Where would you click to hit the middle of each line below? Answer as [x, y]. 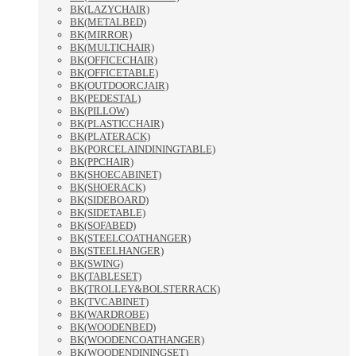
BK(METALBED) [108, 22]
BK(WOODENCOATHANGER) [137, 340]
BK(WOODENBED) [113, 327]
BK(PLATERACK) [110, 137]
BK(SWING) [97, 264]
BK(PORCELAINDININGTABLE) [143, 149]
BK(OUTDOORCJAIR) [119, 86]
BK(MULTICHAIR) [112, 48]
